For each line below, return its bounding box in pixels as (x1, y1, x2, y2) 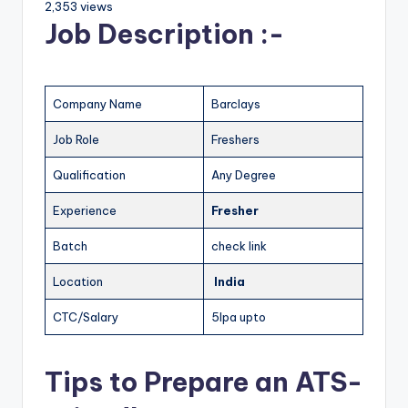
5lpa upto (211, 309, 266, 324)
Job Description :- (45, 16, 284, 51)
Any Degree (211, 167, 276, 182)
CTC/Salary (53, 309, 118, 324)
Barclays (211, 96, 260, 111)
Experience (53, 202, 117, 218)
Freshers (211, 131, 260, 147)
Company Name (53, 96, 142, 111)
